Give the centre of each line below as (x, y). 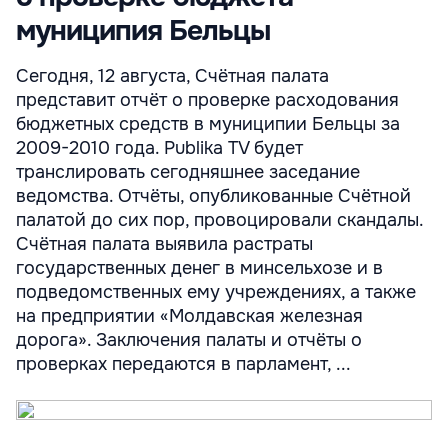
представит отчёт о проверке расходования (207, 100)
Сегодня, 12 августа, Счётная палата (172, 76)
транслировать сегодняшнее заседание (188, 172)
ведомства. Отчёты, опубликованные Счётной (213, 196)
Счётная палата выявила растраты (164, 244)
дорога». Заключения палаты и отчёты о (189, 340)
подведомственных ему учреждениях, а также (216, 292)
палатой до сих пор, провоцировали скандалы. (219, 220)
